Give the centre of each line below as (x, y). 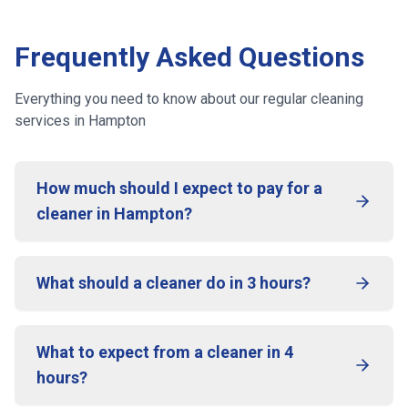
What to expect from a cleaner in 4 (165, 352)
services (42, 121)
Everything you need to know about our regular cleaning (189, 99)
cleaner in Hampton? (114, 214)
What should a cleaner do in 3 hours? (173, 283)
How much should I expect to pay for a (179, 188)
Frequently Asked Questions (189, 57)
